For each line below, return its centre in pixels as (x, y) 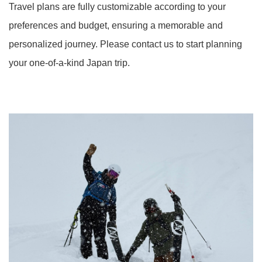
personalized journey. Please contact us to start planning (125, 44)
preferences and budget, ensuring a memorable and (116, 25)
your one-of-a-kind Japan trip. (69, 63)
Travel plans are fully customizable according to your (117, 7)
